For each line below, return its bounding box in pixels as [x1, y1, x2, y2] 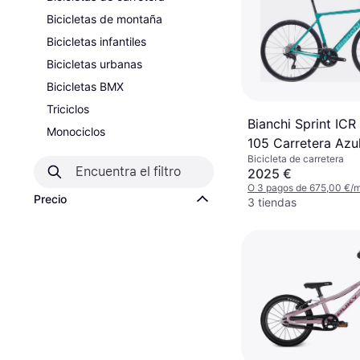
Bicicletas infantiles [47, 35, 146, 48]
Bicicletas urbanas [47, 57, 142, 71]
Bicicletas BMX [47, 80, 124, 93]
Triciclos [47, 102, 89, 116]
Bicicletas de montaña [47, 12, 162, 26]
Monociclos [47, 125, 105, 138]
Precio [34, 192, 67, 206]
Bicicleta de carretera [247, 152, 344, 165]
